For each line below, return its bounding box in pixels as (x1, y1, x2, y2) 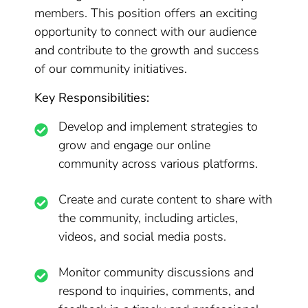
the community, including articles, (58, 210, 239, 226)
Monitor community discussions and (58, 264, 254, 280)
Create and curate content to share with (58, 191, 273, 208)
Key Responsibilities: (34, 89, 150, 106)
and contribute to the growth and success (34, 42, 260, 58)
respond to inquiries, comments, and (58, 283, 255, 299)
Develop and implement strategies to (58, 118, 258, 135)
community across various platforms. (58, 155, 258, 172)
